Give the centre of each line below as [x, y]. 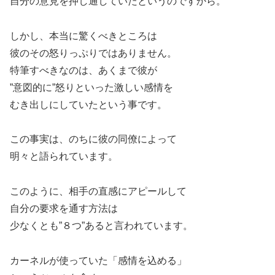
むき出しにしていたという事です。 [88, 104]
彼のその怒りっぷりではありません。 [93, 53]
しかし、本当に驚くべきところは [83, 36]
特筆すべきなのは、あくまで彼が [83, 70]
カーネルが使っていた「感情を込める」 [98, 261]
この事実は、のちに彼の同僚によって [93, 139]
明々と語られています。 [64, 157]
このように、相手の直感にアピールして [98, 192]
